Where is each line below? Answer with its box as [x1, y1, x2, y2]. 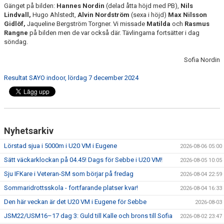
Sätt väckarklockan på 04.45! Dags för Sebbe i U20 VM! [4, 155, 162, 163]
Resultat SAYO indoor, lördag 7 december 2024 [4, 73, 138, 81]
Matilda [146, 19, 170, 27]
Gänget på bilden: [4, 1, 56, 9]
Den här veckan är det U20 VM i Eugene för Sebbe [4, 197, 146, 205]
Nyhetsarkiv [4, 125, 53, 136]
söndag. [4, 37, 28, 45]
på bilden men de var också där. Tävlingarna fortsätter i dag [28, 28, 199, 36]
